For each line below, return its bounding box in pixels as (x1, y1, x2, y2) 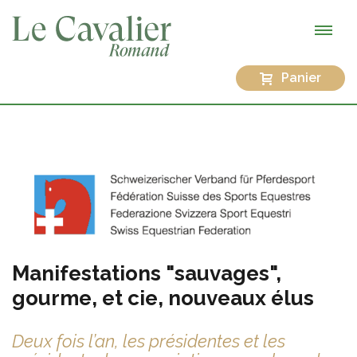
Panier (281, 69, 321, 85)
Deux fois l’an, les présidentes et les (12, 330, 285, 351)
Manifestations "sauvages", (12, 261, 281, 285)
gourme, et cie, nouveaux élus (12, 285, 314, 310)
